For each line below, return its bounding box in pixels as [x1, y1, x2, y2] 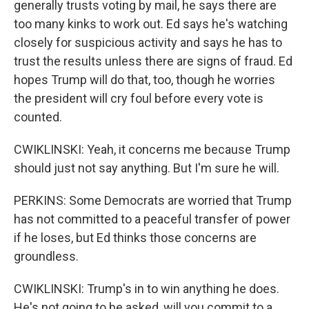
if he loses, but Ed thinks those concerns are [14, 230, 257, 245]
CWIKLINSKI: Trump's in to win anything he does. [14, 281, 279, 296]
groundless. [14, 249, 79, 263]
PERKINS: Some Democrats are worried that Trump [14, 193, 292, 208]
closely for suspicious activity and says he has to [14, 35, 282, 50]
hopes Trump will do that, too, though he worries [14, 72, 275, 87]
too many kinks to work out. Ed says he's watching [14, 17, 288, 31]
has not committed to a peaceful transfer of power [14, 212, 290, 226]
